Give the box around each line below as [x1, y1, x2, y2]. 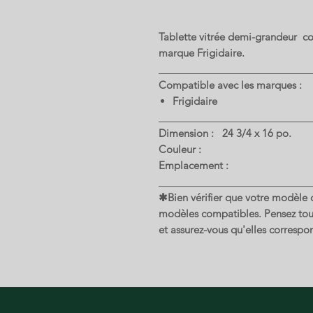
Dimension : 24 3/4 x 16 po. [159, 126, 291, 140]
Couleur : [159, 143, 204, 156]
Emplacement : [159, 159, 231, 172]
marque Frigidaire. [159, 46, 245, 59]
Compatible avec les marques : [159, 78, 302, 92]
